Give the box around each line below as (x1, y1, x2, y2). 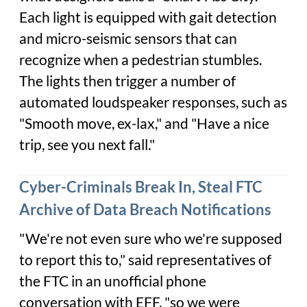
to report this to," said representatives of (19, 250, 271, 269)
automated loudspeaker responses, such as (19, 93, 287, 111)
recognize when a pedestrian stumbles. (19, 50, 262, 69)
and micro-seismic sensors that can (19, 29, 237, 47)
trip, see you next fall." (19, 135, 155, 153)
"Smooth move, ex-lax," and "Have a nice (19, 114, 269, 132)
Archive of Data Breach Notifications (19, 199, 271, 219)
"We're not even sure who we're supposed (19, 229, 282, 247)
